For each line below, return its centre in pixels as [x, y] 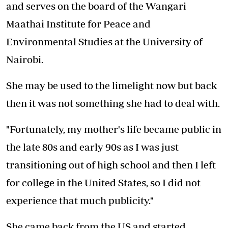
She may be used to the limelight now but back [111, 85]
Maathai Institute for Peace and [78, 24]
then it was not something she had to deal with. [113, 103]
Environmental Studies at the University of [104, 42]
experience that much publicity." [80, 201]
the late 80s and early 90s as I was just [92, 147]
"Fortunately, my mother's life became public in [114, 129]
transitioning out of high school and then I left [111, 165]
